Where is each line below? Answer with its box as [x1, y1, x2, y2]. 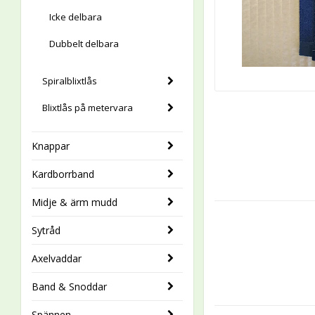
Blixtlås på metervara [42, 101, 133, 114]
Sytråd [32, 224, 60, 237]
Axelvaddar [32, 252, 82, 265]
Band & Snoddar [32, 280, 107, 293]
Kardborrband [32, 167, 94, 181]
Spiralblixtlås [42, 75, 97, 87]
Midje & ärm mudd [32, 195, 117, 209]
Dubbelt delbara [49, 37, 119, 50]
